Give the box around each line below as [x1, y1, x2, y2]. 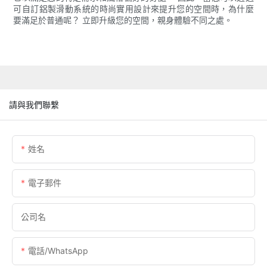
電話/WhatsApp [28, 245, 88, 256]
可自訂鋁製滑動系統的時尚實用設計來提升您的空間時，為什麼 [13, 4, 254, 14]
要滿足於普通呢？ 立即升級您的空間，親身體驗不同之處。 [13, 15, 233, 26]
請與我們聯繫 [9, 99, 59, 110]
